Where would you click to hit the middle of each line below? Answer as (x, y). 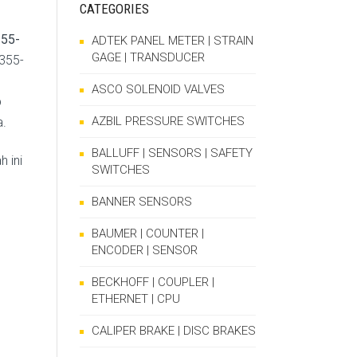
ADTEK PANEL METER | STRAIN (173, 41)
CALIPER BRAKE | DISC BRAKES (174, 331)
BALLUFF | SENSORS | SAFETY (172, 153)
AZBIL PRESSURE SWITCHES (168, 121)
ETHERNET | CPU (136, 299)
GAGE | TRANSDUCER (148, 57)
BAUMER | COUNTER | (148, 233)
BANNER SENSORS (142, 202)
